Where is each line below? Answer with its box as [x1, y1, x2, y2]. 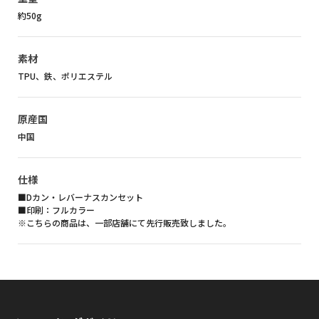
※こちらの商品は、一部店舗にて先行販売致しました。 [18, 216, 231, 229]
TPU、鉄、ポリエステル [18, 70, 113, 83]
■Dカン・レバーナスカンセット [18, 191, 143, 204]
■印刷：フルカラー [18, 204, 95, 216]
